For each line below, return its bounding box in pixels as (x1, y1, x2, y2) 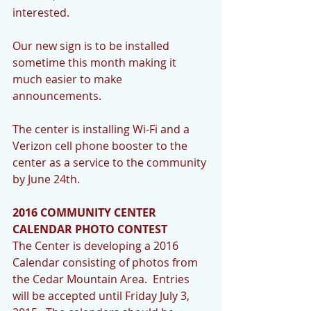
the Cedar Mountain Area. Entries (12, 271, 192, 287)
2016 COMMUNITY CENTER (12, 204, 159, 220)
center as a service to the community (12, 154, 209, 170)
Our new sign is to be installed (12, 37, 172, 53)
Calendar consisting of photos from (12, 254, 201, 270)
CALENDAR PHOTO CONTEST (12, 221, 167, 237)
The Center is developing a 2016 (12, 237, 181, 253)
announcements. (12, 87, 110, 103)
